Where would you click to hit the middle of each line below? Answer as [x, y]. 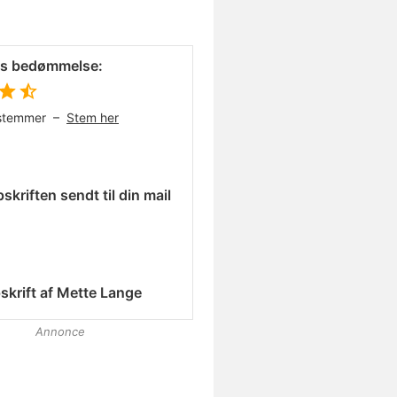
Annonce [60, 331]
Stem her [93, 117]
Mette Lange [99, 292]
